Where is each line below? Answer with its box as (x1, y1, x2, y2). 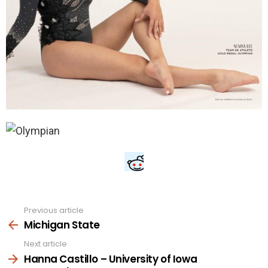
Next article (24, 238, 67, 250)
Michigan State (24, 218, 100, 233)
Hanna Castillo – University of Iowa (24, 251, 197, 266)
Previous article (24, 204, 84, 216)
